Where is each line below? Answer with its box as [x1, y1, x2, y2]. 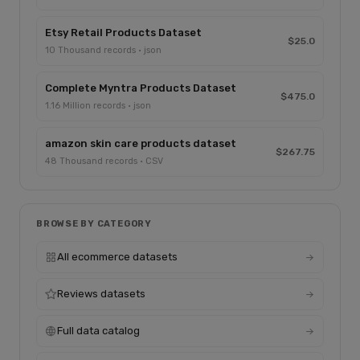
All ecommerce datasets [57, 251, 178, 263]
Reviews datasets [57, 288, 145, 300]
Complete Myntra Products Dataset [45, 82, 236, 94]
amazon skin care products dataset [45, 137, 236, 149]
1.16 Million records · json [45, 100, 151, 111]
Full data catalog [57, 325, 140, 337]
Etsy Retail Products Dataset [45, 27, 202, 39]
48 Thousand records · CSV [45, 156, 163, 166]
